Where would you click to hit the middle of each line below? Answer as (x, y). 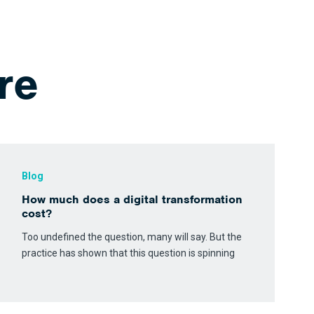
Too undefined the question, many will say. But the (132, 237)
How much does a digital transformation (132, 199)
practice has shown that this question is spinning (129, 253)
